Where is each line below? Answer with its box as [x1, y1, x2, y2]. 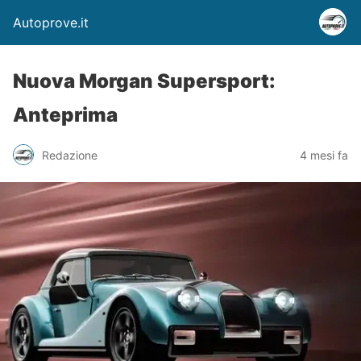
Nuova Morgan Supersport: [13, 69, 276, 93]
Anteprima [13, 103, 118, 127]
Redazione [42, 147, 98, 162]
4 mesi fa [300, 147, 348, 162]
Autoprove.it [13, 15, 89, 31]
